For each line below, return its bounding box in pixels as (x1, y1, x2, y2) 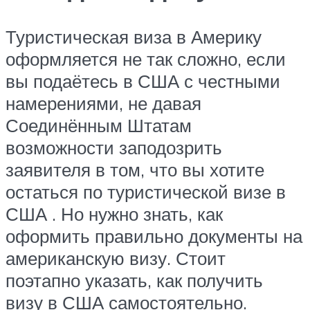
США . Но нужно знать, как (6, 202, 223, 225)
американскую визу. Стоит (6, 246, 226, 269)
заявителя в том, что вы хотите (6, 158, 264, 181)
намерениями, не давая (6, 91, 201, 114)
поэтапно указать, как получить (6, 268, 263, 291)
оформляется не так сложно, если (6, 47, 286, 70)
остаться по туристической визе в (6, 180, 286, 203)
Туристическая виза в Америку (6, 25, 262, 48)
